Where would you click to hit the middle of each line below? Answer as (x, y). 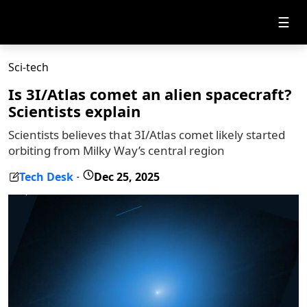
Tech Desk (46, 176)
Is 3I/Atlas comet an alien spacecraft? (150, 94)
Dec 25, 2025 (127, 176)
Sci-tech (28, 67)
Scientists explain (74, 111)
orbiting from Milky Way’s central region (116, 150)
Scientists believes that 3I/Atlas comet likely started (147, 135)
